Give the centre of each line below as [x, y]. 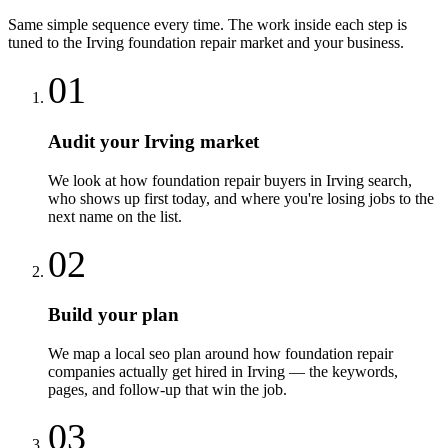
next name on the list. [115, 216]
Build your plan [113, 315]
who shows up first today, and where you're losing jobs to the [241, 198]
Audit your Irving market [153, 141]
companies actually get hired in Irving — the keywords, [223, 372]
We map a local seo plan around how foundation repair [220, 354]
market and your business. [320, 43]
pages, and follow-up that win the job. [167, 390]
